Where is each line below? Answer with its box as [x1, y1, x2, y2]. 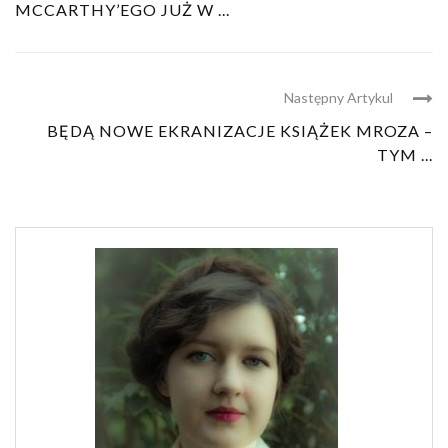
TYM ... [377, 145, 433, 165]
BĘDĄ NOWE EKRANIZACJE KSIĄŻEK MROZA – [47, 121, 433, 141]
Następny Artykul [284, 89, 393, 107]
